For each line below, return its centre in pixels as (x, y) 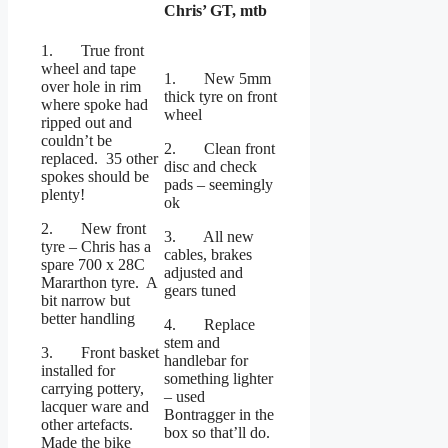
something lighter (218, 379)
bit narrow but (85, 301)
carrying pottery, (92, 389)
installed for (78, 371)
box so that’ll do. (217, 433)
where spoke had (94, 105)
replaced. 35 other (99, 159)
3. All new (209, 237)
